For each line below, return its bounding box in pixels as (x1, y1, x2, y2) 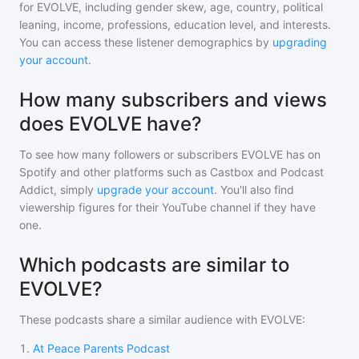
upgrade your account (97, 183, 214, 196)
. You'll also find (214, 183, 294, 196)
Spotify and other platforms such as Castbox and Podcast (19, 165, 324, 179)
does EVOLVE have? (19, 112, 202, 135)
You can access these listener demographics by (19, 35, 269, 49)
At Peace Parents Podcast (33, 341, 170, 355)
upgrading (272, 35, 327, 49)
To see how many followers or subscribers (19, 147, 241, 161)
